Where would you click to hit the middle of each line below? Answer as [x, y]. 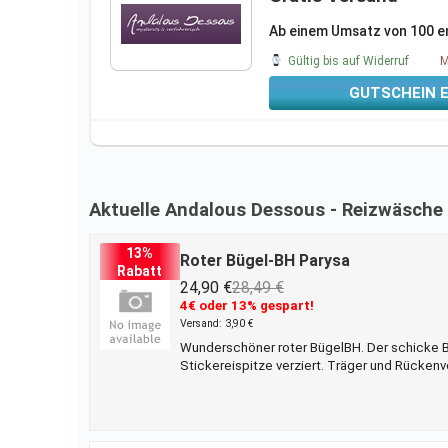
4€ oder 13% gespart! [246, 305]
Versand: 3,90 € [216, 323]
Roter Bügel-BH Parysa [264, 260]
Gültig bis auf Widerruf [346, 61]
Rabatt [140, 270]
